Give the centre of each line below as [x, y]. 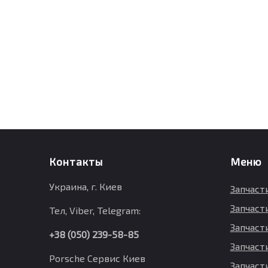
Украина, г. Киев [86, 186]
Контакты [76, 162]
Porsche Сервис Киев [98, 258]
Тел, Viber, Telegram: [95, 210]
